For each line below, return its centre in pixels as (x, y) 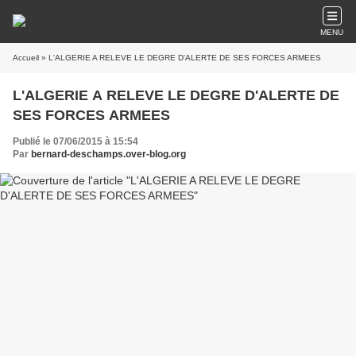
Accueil (26, 58)
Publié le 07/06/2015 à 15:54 (75, 141)
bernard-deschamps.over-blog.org (108, 154)
